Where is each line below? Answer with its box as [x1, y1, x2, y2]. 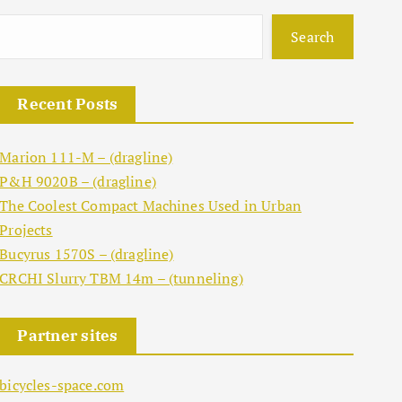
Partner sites [17, 326, 118, 345]
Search [290, 27, 335, 47]
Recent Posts [17, 94, 118, 114]
